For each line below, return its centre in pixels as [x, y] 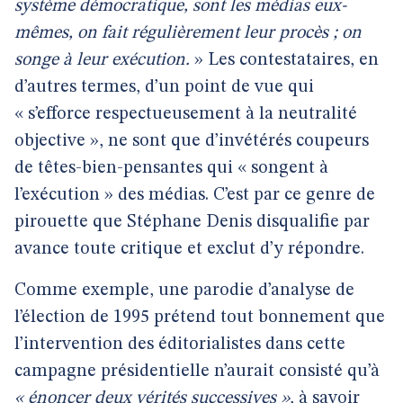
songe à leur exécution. [102, 60]
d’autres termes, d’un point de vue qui [164, 87]
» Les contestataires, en [284, 60]
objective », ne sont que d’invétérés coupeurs [192, 141]
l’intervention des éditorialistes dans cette [180, 345]
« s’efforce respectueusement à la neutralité [186, 114]
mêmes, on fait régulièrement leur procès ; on [188, 33]
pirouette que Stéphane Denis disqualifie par [192, 222]
